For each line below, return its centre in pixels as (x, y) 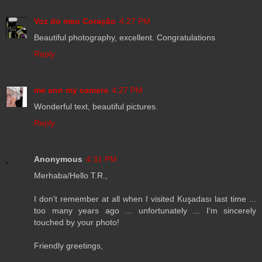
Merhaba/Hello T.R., (71, 176)
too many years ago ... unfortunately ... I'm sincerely (145, 211)
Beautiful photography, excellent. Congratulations (125, 38)
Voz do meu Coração (75, 21)
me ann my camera (71, 90)
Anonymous (58, 159)
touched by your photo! (77, 223)
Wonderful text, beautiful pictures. (96, 107)
